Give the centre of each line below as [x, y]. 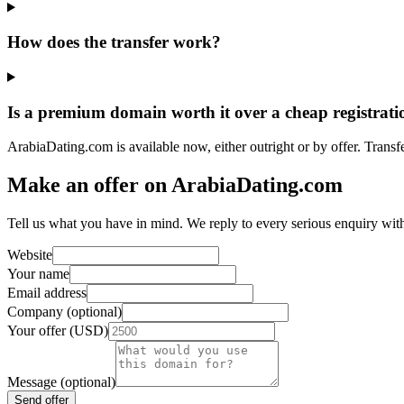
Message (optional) [61, 382]
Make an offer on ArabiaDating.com [175, 185]
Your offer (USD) [58, 331]
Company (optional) [64, 312]
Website [30, 255]
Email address [47, 293]
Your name [38, 274]
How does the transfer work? [114, 42]
